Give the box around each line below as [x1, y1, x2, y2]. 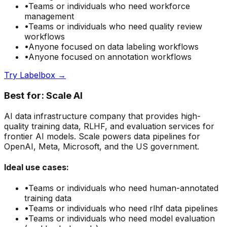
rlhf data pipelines [149, 203, 218, 214]
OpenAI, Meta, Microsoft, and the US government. [4, 141, 199, 152]
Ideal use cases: [4, 162, 69, 172]
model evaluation [149, 213, 215, 224]
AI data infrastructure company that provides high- [4, 110, 201, 121]
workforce [149, 1, 190, 12]
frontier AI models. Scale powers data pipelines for [4, 131, 200, 141]
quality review [149, 21, 202, 32]
